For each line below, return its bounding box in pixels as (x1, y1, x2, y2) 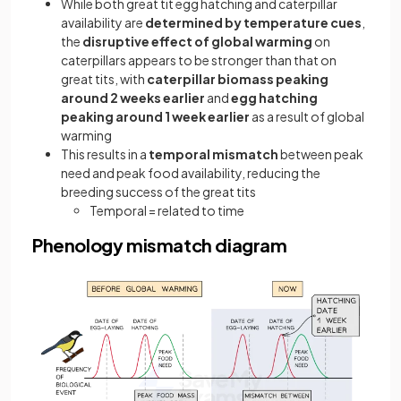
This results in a (61, 145, 149, 162)
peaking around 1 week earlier (61, 107, 252, 124)
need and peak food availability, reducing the (61, 164, 320, 181)
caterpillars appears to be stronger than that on (61, 51, 337, 68)
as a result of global (252, 107, 364, 124)
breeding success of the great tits (61, 183, 256, 200)
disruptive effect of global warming (82, 32, 312, 49)
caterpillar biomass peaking (147, 70, 328, 87)
